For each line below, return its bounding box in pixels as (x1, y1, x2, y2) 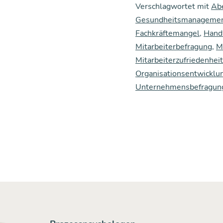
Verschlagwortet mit (135, 1, 211, 12)
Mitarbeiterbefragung (135, 41, 212, 53)
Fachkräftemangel (135, 28, 200, 39)
